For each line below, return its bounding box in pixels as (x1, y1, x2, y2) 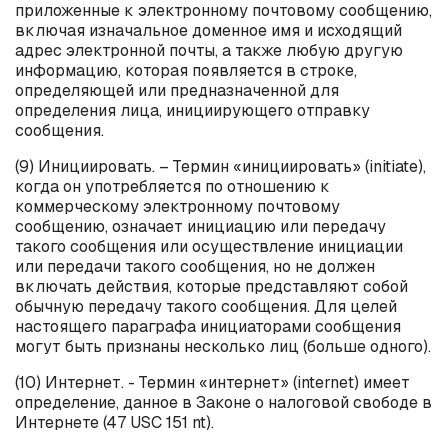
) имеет (354, 371, 410, 393)
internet (297, 371, 354, 393)
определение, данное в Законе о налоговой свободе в (15, 391, 432, 413)
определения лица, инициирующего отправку (15, 99, 370, 121)
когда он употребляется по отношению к (15, 175, 330, 197)
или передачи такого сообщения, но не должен (15, 255, 375, 277)
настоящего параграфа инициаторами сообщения (15, 315, 401, 337)
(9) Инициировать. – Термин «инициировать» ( (15, 155, 369, 177)
